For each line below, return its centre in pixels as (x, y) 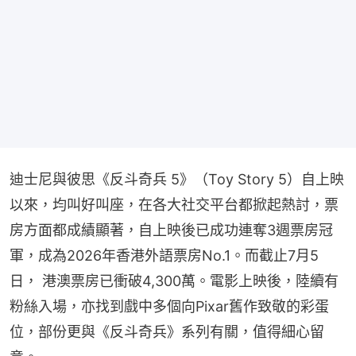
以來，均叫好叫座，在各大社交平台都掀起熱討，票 (174, 205)
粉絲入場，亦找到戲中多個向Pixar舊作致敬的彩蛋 (169, 307)
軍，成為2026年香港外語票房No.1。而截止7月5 (164, 256)
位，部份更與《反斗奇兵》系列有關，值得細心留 (167, 332)
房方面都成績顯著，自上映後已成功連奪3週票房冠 (171, 230)
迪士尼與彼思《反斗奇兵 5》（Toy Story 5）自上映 (177, 180)
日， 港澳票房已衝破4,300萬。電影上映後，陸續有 (174, 281)
